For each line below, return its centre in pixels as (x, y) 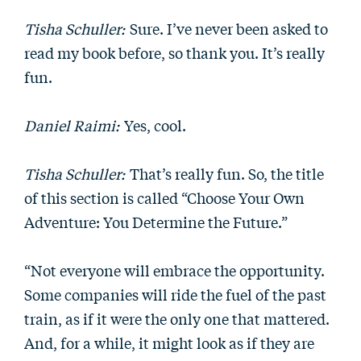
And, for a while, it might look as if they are (169, 342)
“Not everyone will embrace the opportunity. (174, 270)
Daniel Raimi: (72, 125)
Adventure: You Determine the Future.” (156, 222)
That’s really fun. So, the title (225, 173)
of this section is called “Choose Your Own (164, 197)
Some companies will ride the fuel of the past (175, 294)
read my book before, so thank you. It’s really (174, 52)
